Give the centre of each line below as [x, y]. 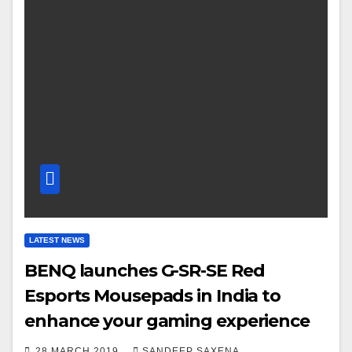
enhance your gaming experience [167, 321]
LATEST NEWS [57, 240]
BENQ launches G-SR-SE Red [145, 271]
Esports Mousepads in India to [153, 296]
